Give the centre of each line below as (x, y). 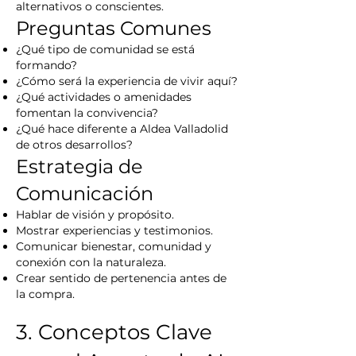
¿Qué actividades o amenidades (104, 97)
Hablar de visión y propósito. (95, 215)
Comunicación (85, 193)
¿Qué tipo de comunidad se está (105, 49)
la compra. (45, 294)
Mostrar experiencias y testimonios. (114, 230)
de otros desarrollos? (74, 145)
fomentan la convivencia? (87, 113)
